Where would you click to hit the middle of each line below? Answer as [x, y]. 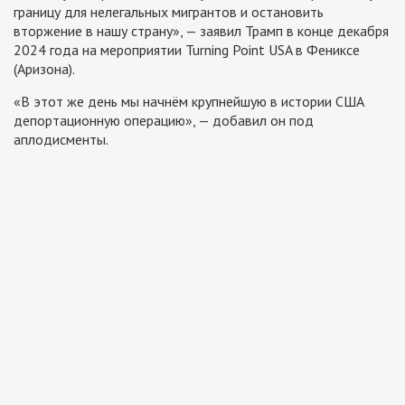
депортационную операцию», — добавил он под [164, 121]
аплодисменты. [61, 140]
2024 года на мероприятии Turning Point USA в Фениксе [187, 50]
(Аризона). [44, 69]
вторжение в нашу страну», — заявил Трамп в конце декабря [201, 31]
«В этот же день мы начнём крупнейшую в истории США [189, 102]
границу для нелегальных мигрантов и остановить [169, 12]
